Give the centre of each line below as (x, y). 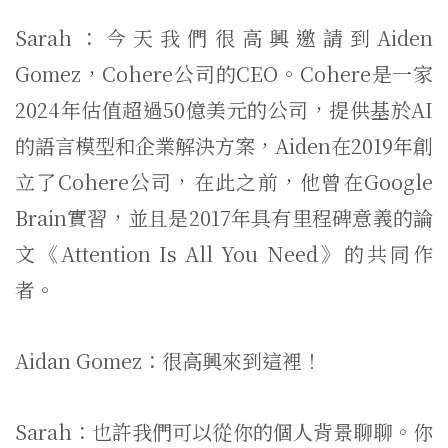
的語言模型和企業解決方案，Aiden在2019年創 (224, 145)
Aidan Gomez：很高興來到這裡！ (168, 360)
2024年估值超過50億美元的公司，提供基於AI (224, 109)
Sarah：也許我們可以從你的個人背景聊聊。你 (224, 431)
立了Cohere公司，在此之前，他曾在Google (224, 181)
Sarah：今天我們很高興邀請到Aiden (224, 37)
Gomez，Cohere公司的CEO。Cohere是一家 (224, 73)
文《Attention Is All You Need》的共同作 (224, 253)
